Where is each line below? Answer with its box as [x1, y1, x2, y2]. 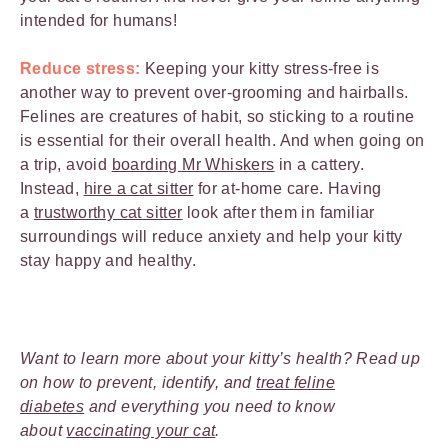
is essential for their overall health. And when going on [20, 132, 425, 150]
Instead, [20, 180, 84, 198]
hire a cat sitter [83, 180, 194, 198]
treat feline [256, 374, 336, 392]
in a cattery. [274, 156, 365, 174]
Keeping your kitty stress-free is [140, 60, 380, 78]
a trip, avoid [20, 156, 112, 174]
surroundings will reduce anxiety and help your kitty [20, 228, 403, 246]
